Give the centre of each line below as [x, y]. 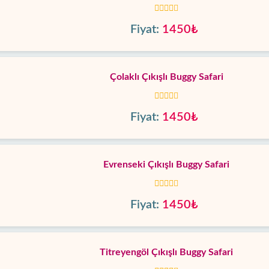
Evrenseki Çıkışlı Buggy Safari [166, 165]
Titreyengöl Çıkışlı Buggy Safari [166, 252]
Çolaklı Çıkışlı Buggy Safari [166, 77]
